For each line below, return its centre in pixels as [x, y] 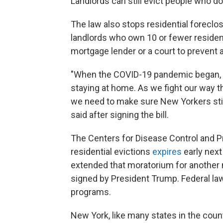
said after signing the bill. [120, 115]
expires [167, 152]
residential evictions [111, 152]
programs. [91, 192]
